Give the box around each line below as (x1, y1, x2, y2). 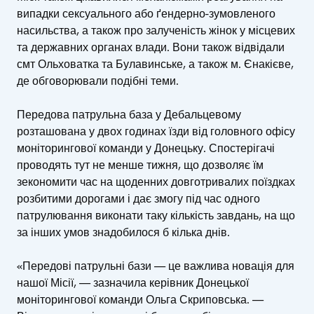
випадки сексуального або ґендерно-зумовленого (17, 6, 275, 22)
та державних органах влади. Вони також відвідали (17, 40, 285, 55)
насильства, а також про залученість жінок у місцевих (17, 23, 295, 39)
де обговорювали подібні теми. (17, 74, 179, 89)
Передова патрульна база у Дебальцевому (17, 107, 241, 123)
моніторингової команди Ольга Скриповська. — (17, 292, 264, 308)
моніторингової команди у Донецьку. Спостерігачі (17, 141, 275, 156)
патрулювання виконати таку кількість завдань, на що (17, 208, 295, 224)
